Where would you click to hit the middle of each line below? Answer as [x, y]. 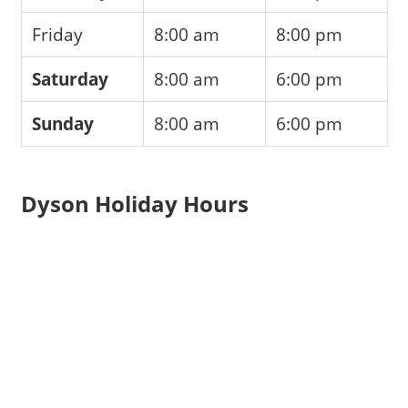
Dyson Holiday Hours [134, 204]
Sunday [63, 123]
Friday [58, 34]
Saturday [71, 78]
